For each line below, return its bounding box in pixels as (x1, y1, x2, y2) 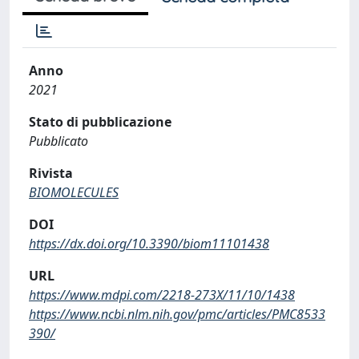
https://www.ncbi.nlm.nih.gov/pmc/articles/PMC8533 (29, 305, 325, 323)
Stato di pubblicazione (29, 112, 171, 131)
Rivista (29, 163, 73, 182)
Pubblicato (29, 131, 88, 150)
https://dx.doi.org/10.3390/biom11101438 (29, 234, 269, 252)
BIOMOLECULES (29, 183, 119, 201)
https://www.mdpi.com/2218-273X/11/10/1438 (29, 285, 295, 304)
